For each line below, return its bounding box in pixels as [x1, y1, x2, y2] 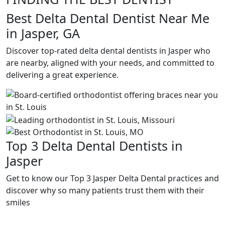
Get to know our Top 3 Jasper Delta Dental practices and [6, 172, 219, 184]
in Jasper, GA [6, 25, 80, 42]
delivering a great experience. [6, 69, 119, 80]
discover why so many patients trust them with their [6, 184, 204, 196]
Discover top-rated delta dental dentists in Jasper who [6, 45, 210, 56]
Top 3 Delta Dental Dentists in [6, 137, 183, 154]
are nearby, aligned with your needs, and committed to [6, 57, 214, 68]
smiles [6, 196, 30, 208]
